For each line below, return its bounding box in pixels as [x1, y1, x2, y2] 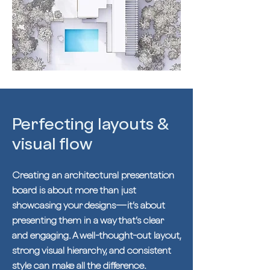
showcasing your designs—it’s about [12, 199, 165, 211]
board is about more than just [12, 184, 136, 196]
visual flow [12, 134, 92, 153]
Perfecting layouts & [12, 114, 169, 133]
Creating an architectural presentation [12, 169, 174, 181]
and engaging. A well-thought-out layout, [12, 230, 181, 241]
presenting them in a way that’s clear [12, 215, 163, 226]
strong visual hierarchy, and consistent [12, 245, 171, 256]
